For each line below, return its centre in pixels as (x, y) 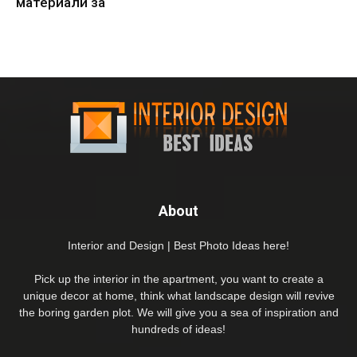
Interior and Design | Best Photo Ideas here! (178, 245)
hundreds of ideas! (178, 329)
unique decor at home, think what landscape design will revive (178, 295)
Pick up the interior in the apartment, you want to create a (178, 279)
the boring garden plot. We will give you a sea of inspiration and (178, 312)
